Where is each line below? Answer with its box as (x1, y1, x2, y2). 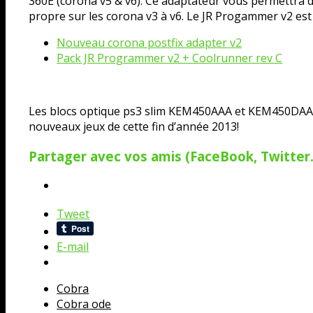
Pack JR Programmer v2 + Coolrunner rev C (57, 50, 283, 66)
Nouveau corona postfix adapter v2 (57, 34, 242, 50)
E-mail (57, 239, 89, 255)
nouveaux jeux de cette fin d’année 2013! (29, 118, 240, 134)
